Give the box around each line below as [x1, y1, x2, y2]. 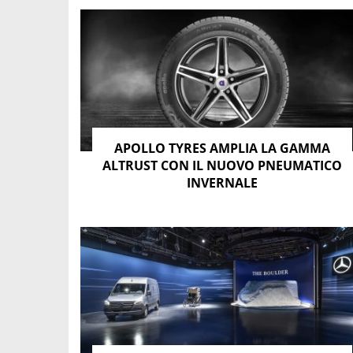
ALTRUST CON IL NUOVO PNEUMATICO [102, 156, 342, 174]
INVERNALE [187, 173, 258, 191]
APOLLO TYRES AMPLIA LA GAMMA [114, 139, 330, 157]
